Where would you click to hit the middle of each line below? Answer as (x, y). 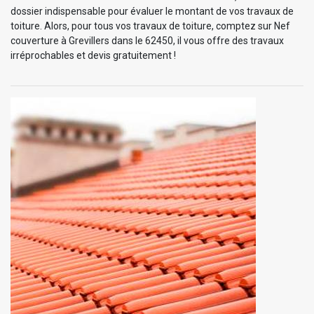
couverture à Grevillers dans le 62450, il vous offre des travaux (147, 40)
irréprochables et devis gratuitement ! (93, 55)
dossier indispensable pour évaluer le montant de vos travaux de (152, 11)
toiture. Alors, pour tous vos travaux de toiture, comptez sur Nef (150, 26)
